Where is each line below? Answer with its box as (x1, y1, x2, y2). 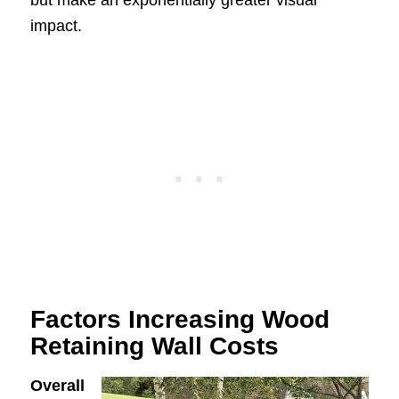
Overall (29, 377, 85, 395)
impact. (29, 16, 82, 35)
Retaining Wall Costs (29, 331, 279, 360)
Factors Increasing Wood (29, 305, 330, 333)
